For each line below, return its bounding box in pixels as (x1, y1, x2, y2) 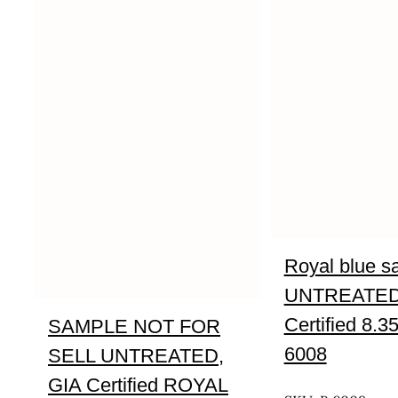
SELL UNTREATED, (48, 345, 224, 367)
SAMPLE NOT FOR (48, 315, 220, 338)
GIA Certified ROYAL (48, 374, 228, 396)
